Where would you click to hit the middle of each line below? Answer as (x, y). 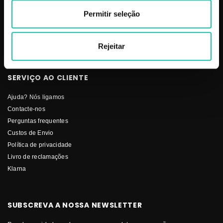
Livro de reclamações (38, 156)
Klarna (17, 168)
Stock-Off (20, 29)
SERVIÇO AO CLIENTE (48, 77)
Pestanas (21, 5)
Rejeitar (111, 46)
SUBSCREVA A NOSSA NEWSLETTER (75, 205)
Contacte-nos (26, 109)
